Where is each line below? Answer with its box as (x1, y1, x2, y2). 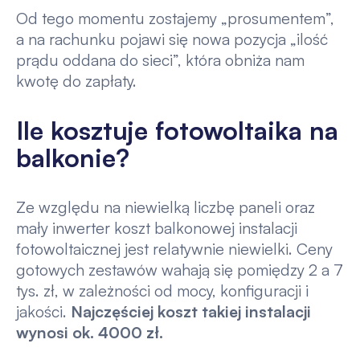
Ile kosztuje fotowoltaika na (15, 114, 338, 147)
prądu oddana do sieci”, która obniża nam (15, 49, 305, 70)
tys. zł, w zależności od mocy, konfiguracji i (15, 280, 309, 301)
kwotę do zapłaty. (15, 70, 137, 91)
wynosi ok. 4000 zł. (15, 321, 163, 342)
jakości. (15, 301, 71, 321)
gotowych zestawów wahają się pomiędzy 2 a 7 (15, 259, 343, 280)
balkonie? (15, 141, 129, 174)
